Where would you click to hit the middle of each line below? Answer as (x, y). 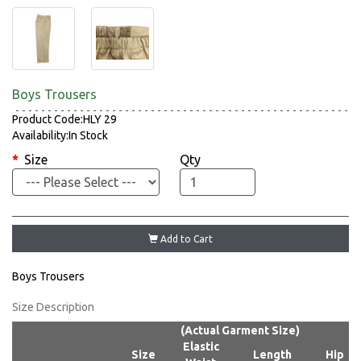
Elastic (201, 347)
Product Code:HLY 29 (64, 120)
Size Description (53, 307)
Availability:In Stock (60, 136)
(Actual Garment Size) (240, 331)
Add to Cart (185, 239)
